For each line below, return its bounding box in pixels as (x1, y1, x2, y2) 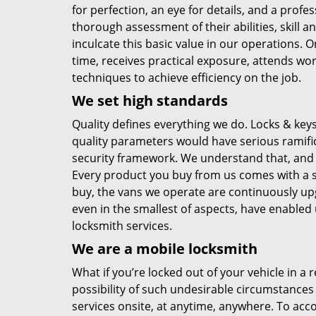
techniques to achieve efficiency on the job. (72, 70, 301, 85)
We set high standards (72, 91, 228, 110)
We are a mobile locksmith (72, 239, 257, 258)
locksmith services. (72, 218, 172, 233)
